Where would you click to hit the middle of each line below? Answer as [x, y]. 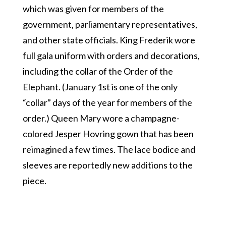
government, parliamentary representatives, [110, 24]
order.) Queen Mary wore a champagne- [101, 118]
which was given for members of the [93, 8]
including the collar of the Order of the [98, 71]
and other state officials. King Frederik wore [109, 40]
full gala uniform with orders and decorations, [111, 55]
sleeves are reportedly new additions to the [107, 165]
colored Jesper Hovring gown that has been [108, 133]
